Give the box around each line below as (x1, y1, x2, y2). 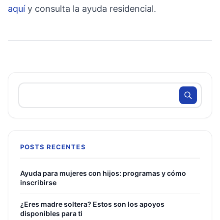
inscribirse (20, 178, 56, 187)
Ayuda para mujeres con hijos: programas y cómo (20, 169, 186, 177)
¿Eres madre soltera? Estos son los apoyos (20, 200, 165, 208)
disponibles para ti (20, 209, 82, 218)
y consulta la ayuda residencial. (25, 3, 156, 14)
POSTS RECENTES (20, 143, 86, 151)
